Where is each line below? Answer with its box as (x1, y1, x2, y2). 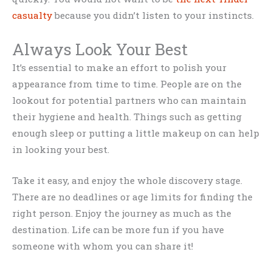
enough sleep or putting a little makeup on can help (12, 126, 259, 139)
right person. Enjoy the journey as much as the (12, 207, 231, 220)
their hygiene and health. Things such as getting (12, 110, 242, 123)
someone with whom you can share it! (12, 240, 193, 253)
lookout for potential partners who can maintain (12, 93, 246, 106)
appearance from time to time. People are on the (12, 77, 242, 90)
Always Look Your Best (12, 38, 188, 59)
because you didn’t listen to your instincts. (52, 8, 254, 21)
